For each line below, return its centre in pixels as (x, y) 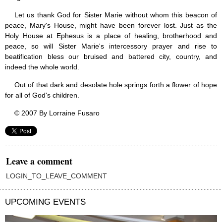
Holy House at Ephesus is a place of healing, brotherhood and (111, 36)
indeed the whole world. (42, 67)
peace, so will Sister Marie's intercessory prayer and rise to (111, 46)
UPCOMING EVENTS (45, 202)
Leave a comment (39, 161)
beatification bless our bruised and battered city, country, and (111, 57)
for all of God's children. (42, 95)
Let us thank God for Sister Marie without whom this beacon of (116, 15)
